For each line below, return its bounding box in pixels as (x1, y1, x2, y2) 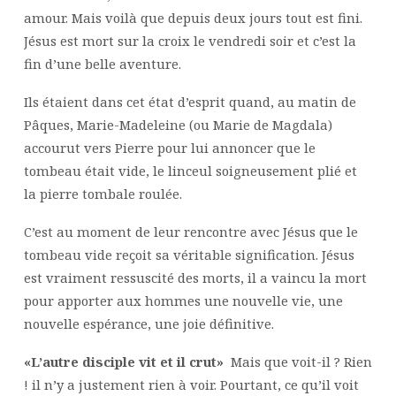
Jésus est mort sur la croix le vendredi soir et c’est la (23, 32, 356, 50)
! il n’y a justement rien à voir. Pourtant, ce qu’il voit (23, 375, 359, 393)
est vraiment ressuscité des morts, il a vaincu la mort (23, 268, 367, 286)
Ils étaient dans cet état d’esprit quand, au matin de (23, 93, 356, 111)
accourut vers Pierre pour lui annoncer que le (23, 139, 316, 157)
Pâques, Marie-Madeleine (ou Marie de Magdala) (23, 116, 332, 134)
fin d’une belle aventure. (23, 55, 181, 73)
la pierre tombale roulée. (23, 185, 182, 203)
